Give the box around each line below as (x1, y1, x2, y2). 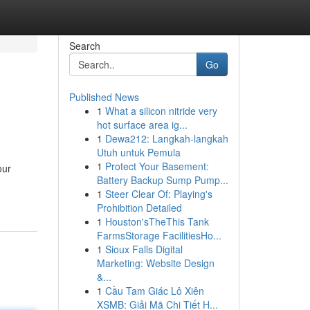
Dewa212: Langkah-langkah (104, 131, 228, 145)
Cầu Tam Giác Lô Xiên (104, 284, 204, 298)
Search (69, 39, 100, 53)
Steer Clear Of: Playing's (104, 187, 212, 201)
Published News (69, 90, 139, 104)
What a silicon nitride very (104, 104, 217, 118)
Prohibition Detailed (96, 201, 182, 215)
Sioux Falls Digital (104, 242, 183, 256)
